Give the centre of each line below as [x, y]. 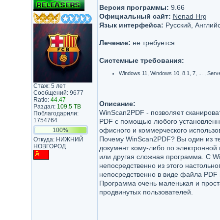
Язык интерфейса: [131, 25]
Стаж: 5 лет [49, 86]
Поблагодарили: [56, 114]
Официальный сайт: [135, 16]
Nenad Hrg [190, 16]
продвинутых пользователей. [146, 192]
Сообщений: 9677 [58, 93]
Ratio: [42, 100]
